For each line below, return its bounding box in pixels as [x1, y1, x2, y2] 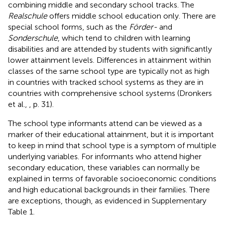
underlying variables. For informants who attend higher [8, 151, 201, 161]
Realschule [8, 11, 47, 21]
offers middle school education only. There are [47, 11, 216, 21]
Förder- [129, 22, 157, 32]
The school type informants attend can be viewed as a [8, 118, 202, 128]
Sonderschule [8, 33, 58, 43]
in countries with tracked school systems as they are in [8, 77, 203, 87]
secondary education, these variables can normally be [8, 162, 200, 172]
